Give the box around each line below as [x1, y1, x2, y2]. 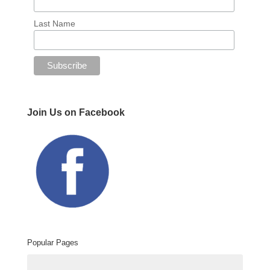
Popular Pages [27, 238, 78, 248]
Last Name [33, 18, 75, 28]
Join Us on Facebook [27, 107, 125, 118]
